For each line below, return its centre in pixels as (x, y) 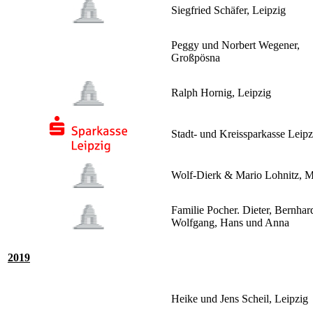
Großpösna (196, 58)
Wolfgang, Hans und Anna (230, 223)
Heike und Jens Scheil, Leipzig (240, 299)
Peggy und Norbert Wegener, (235, 45)
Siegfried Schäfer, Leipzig (228, 10)
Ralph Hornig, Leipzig (221, 93)
